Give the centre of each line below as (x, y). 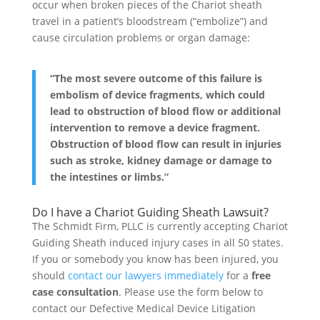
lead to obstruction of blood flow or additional (165, 111)
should (50, 275)
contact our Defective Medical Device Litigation (144, 308)
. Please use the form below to (190, 291)
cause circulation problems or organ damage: (141, 37)
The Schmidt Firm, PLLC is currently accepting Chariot (160, 226)
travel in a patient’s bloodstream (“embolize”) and (150, 21)
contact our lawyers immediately (145, 275)
